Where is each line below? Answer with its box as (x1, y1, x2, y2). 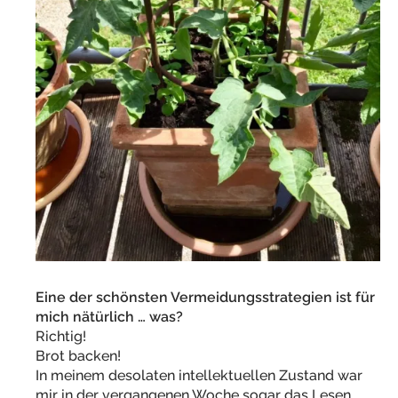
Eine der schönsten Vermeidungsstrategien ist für (36, 289, 375, 306)
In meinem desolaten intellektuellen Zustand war (36, 367, 362, 385)
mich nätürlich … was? (36, 308, 183, 326)
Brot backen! (36, 347, 121, 365)
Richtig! (36, 328, 86, 346)
